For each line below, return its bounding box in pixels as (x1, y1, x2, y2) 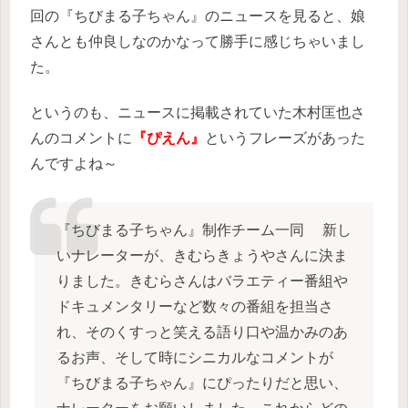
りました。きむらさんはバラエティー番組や (56, 273, 348, 290)
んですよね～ (30, 156, 117, 172)
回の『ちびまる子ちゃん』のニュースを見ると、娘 (30, 7, 365, 24)
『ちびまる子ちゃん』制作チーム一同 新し (56, 222, 352, 239)
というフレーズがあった (205, 130, 365, 147)
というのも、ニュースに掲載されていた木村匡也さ (30, 105, 365, 121)
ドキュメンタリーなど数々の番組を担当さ (56, 299, 333, 315)
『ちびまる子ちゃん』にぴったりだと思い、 (56, 375, 348, 392)
